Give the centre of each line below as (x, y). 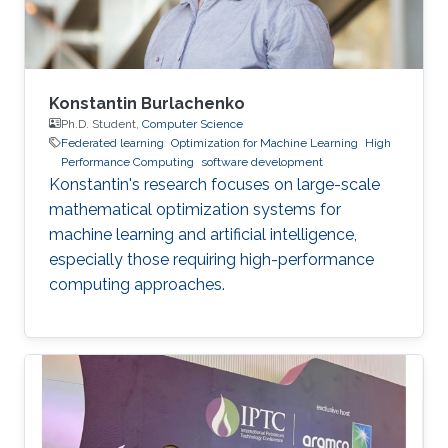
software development (262, 161)
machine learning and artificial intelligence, (203, 234)
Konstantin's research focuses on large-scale (214, 184)
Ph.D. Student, (101, 123)
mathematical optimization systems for (195, 209)
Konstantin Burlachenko (147, 103)
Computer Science (192, 123)
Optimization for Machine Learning (264, 142)
